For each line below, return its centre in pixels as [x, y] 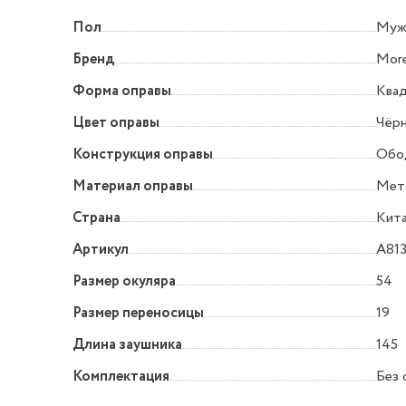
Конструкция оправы [143, 155]
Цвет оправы [116, 123]
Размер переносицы [138, 314]
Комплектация [121, 377]
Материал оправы [133, 187]
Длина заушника [127, 345]
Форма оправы [122, 92]
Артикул [101, 250]
